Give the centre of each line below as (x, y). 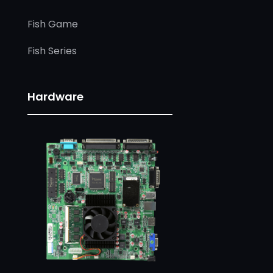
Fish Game (52, 24)
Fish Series (52, 51)
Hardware (55, 97)
